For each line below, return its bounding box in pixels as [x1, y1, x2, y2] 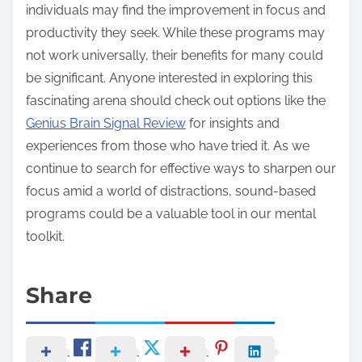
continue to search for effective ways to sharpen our [26, 161, 336, 177]
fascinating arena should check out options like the [26, 93, 326, 109]
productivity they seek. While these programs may [26, 25, 325, 41]
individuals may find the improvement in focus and [26, 2, 326, 19]
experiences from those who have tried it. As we [26, 138, 309, 154]
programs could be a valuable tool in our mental [26, 206, 316, 222]
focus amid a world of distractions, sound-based [26, 183, 316, 200]
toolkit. [26, 229, 65, 245]
